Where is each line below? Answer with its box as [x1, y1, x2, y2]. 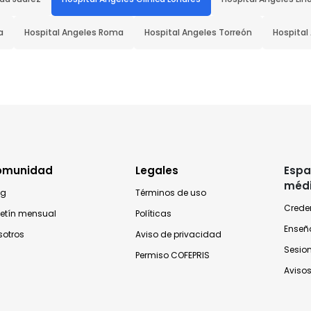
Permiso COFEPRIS [135, 249, 210, 261]
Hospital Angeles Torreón [144, 26, 252, 38]
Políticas [135, 208, 171, 219]
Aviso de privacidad [135, 228, 221, 240]
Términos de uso [135, 187, 206, 199]
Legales [135, 163, 178, 178]
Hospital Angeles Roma [24, 26, 124, 38]
